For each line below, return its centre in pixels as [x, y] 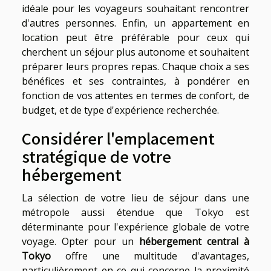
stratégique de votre [96, 156]
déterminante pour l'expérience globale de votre [135, 227]
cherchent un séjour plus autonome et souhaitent [135, 52]
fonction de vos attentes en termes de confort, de [135, 96]
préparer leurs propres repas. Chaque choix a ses [135, 67]
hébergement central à [194, 242]
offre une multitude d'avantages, [150, 256]
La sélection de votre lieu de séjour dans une [135, 198]
